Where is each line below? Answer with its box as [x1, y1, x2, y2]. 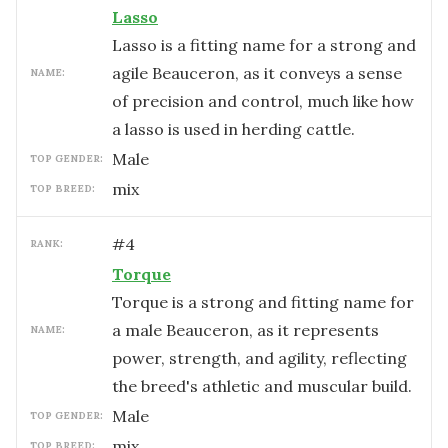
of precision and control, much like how [112, 91, 414, 111]
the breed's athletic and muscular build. [112, 376, 412, 396]
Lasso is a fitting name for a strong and [112, 35, 416, 55]
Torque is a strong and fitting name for [112, 292, 414, 312]
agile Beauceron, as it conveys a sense [112, 63, 402, 83]
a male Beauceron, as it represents [112, 320, 379, 340]
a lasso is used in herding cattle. [112, 119, 355, 139]
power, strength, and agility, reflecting [112, 348, 407, 368]
